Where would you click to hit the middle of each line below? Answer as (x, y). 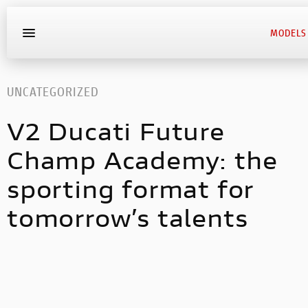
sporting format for (131, 189)
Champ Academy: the (142, 161)
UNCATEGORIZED (53, 91)
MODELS (288, 32)
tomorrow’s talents (128, 218)
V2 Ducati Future (116, 132)
